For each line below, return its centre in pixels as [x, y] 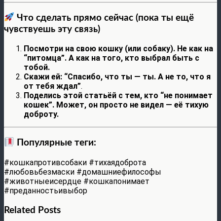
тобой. [37, 68]
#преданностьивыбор [46, 190]
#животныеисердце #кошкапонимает [77, 181]
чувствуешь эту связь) [52, 29]
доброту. [41, 114]
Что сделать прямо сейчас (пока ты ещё [104, 18]
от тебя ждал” [52, 86]
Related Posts [32, 210]
